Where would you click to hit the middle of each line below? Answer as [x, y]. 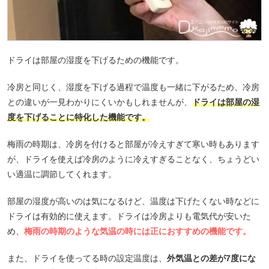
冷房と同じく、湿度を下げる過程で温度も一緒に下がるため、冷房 [133, 87]
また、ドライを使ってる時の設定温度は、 [87, 258]
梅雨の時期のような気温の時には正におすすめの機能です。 [138, 231]
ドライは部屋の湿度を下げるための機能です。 [95, 60]
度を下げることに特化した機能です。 [79, 117]
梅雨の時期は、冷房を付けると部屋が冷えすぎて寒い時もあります [133, 144]
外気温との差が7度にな [211, 258]
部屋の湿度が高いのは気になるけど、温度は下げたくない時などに [133, 201]
